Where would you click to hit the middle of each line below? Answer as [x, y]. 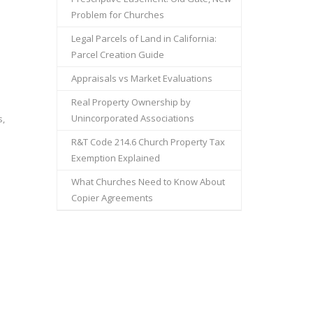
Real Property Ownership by [131, 102]
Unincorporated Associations [133, 118]
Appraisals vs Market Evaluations [142, 78]
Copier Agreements [112, 198]
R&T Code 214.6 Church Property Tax [148, 142]
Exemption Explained [116, 158]
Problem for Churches [118, 15]
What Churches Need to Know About [148, 182]
